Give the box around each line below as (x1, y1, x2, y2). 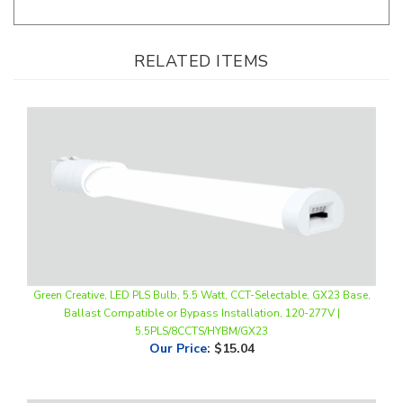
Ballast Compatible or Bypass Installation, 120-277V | (63, 275, 340, 291)
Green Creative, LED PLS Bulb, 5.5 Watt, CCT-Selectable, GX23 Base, (32, 257, 371, 273)
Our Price (148, 309, 207, 327)
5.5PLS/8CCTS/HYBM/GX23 (135, 293, 268, 309)
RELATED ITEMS (134, 19, 269, 41)
